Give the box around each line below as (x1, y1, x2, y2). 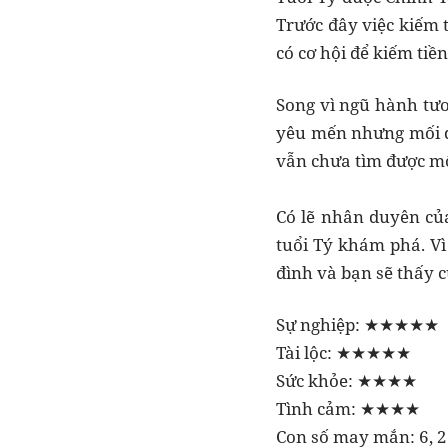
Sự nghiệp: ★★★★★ (276, 313, 439, 337)
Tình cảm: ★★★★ (276, 397, 420, 421)
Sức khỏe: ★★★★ (276, 369, 417, 393)
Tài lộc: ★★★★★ (276, 341, 411, 365)
